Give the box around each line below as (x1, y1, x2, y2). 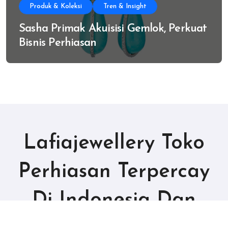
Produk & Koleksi (30, 3, 82, 10)
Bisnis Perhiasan (19, 37, 97, 49)
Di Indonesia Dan (32, 190, 196, 211)
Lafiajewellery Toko (23, 133, 205, 154)
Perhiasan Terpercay (18, 162, 210, 183)
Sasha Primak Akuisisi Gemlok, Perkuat (19, 23, 207, 35)
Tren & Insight (103, 3, 147, 10)
